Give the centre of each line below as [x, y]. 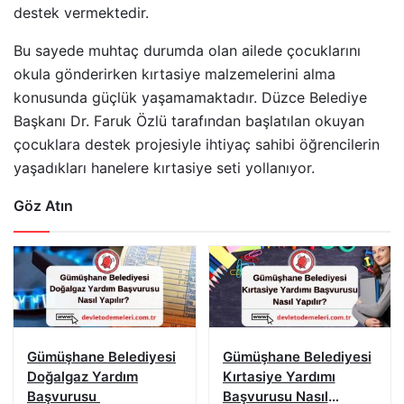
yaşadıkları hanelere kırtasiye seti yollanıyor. [166, 168]
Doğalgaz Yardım [83, 377]
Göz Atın [43, 206]
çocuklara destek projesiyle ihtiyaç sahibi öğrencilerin [197, 145]
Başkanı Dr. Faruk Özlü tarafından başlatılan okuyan [189, 121]
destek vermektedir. [81, 13]
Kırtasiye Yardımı [279, 377]
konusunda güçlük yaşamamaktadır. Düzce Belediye [190, 98]
